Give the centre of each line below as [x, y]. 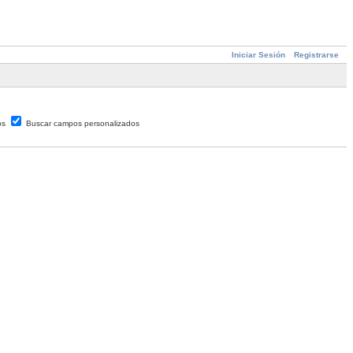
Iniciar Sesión [258, 55]
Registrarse [316, 55]
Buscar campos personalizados [83, 124]
